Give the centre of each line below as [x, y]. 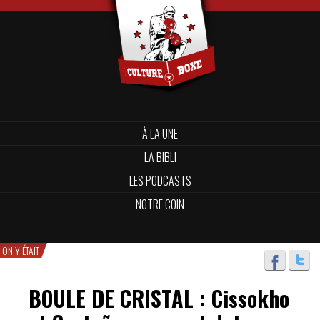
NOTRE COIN [160, 204]
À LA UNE [160, 134]
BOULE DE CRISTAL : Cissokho [159, 298]
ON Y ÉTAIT [21, 250]
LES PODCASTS [160, 181]
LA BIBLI [160, 157]
